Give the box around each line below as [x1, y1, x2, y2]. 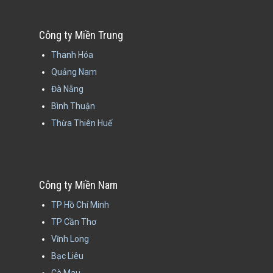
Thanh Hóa [51, 50, 93, 60]
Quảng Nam [51, 67, 97, 77]
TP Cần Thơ [51, 217, 96, 227]
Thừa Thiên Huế [51, 118, 112, 128]
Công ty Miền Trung [39, 29, 123, 41]
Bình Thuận [51, 101, 95, 111]
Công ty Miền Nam [39, 179, 118, 191]
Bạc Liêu [51, 251, 83, 261]
